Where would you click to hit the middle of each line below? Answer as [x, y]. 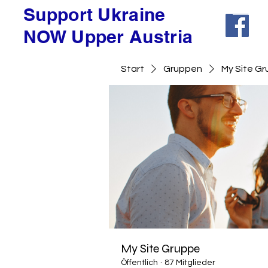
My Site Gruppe [160, 249]
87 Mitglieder [190, 263]
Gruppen [183, 69]
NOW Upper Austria [108, 36]
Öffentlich [139, 263]
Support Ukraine [95, 14]
